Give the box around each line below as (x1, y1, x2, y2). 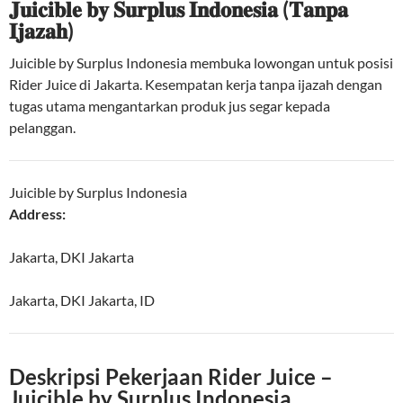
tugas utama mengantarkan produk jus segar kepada (9, 97, 330, 115)
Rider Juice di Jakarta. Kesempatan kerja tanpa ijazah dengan (9, 76, 382, 94)
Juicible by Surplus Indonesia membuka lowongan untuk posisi (9, 54, 393, 72)
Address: (9, 205, 66, 223)
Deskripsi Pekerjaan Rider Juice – (9, 363, 333, 390)
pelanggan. (9, 119, 76, 137)
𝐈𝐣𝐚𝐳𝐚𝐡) (9, 17, 74, 44)
